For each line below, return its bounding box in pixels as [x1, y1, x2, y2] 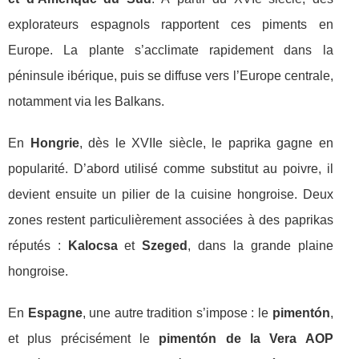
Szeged [142, 239, 188, 253]
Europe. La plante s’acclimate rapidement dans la [8, 43, 333, 58]
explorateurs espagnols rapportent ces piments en [8, 18, 333, 32]
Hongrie [30, 136, 79, 151]
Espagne [27, 306, 83, 321]
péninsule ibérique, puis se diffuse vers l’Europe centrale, [8, 69, 333, 83]
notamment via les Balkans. [8, 95, 164, 109]
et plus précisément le [8, 332, 159, 346]
